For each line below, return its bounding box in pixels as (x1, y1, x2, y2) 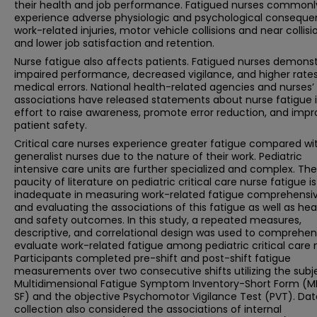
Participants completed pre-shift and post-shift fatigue (14, 251, 291, 265)
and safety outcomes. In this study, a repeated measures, (14, 213, 301, 227)
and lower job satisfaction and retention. (14, 36, 214, 50)
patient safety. (14, 118, 87, 132)
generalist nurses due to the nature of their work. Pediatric (14, 149, 302, 163)
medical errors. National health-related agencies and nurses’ (14, 80, 314, 94)
